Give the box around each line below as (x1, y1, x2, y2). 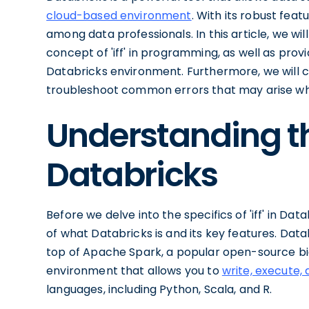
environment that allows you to (46, 263, 222, 279)
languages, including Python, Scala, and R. (46, 281, 272, 297)
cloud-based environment (46, 8, 192, 23)
